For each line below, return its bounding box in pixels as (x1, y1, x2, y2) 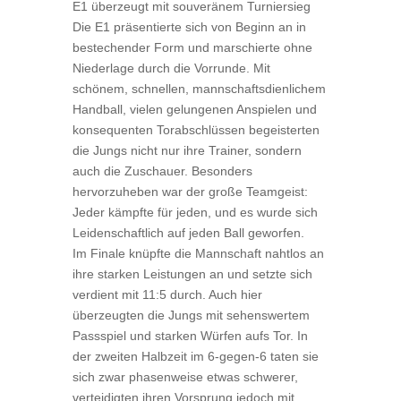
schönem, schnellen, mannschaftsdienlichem (72, 81, 326, 96)
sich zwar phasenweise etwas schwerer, (72, 370, 298, 384)
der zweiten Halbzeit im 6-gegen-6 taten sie (72, 349, 319, 363)
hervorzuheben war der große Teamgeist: (72, 184, 308, 199)
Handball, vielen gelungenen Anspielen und (72, 102, 317, 116)
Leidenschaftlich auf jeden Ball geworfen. (72, 226, 304, 240)
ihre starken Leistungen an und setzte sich (72, 267, 312, 281)
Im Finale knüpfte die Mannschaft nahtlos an (72, 246, 324, 260)
